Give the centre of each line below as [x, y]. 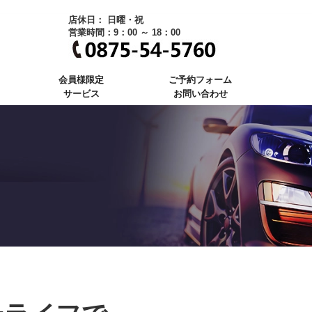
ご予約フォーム [200, 80]
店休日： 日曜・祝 [106, 20]
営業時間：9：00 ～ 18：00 [124, 32]
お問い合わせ [200, 94]
